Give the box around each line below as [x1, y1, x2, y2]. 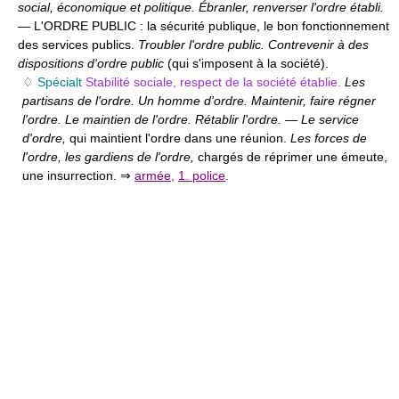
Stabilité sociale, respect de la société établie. [85, 75, 345, 89]
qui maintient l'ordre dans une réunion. [69, 131, 290, 145]
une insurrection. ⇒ [22, 168, 131, 183]
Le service [301, 112, 359, 126]
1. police [178, 168, 225, 183]
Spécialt [37, 75, 82, 89]
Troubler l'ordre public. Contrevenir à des [138, 37, 369, 52]
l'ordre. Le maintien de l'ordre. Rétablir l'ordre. [22, 112, 285, 126]
